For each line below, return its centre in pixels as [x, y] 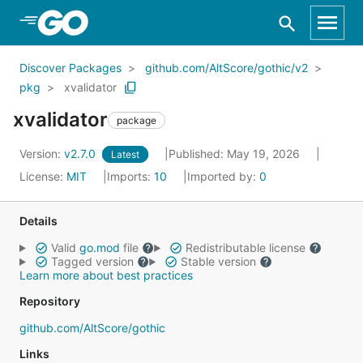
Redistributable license [245, 248]
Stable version [218, 261]
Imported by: [223, 176]
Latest [125, 154]
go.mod [99, 248]
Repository [50, 301]
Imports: [130, 176]
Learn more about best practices [106, 275]
